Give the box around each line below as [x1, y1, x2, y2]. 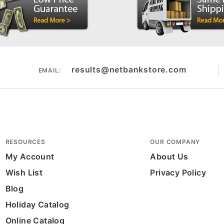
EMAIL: [38, 66, 61, 74]
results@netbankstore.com [71, 64, 186, 75]
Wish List [5, 167, 43, 178]
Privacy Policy [150, 167, 206, 178]
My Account [5, 151, 54, 162]
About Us [150, 151, 188, 162]
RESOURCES [5, 138, 45, 146]
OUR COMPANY [150, 138, 200, 146]
